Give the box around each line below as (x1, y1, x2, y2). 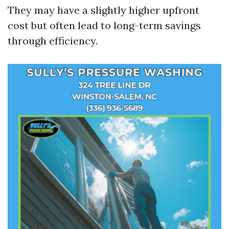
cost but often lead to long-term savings (8, 19, 201, 32)
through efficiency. (8, 34, 98, 47)
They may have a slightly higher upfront (8, 4, 199, 16)
